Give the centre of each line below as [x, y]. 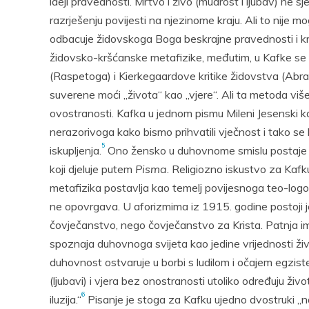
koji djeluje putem [92, 169]
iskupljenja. [76, 150]
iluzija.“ [66, 299]
